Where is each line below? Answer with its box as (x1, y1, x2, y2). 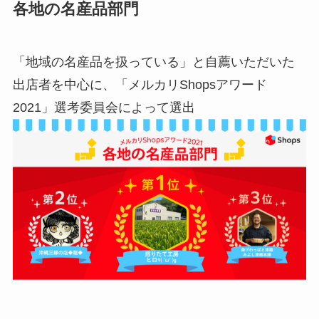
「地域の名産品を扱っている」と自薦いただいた (12, 55, 295, 70)
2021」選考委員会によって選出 (12, 100, 195, 115)
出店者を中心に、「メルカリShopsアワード (12, 78, 267, 93)
